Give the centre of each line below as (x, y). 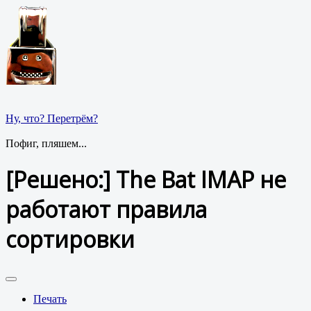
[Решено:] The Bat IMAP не (146, 180)
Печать (50, 299)
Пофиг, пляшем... (46, 143)
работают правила (106, 210)
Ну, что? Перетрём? (52, 118)
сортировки (70, 239)
